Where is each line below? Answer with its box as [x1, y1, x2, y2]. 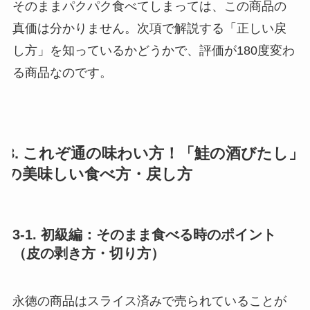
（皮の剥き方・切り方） [12, 245, 165, 261]
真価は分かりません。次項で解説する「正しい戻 [12, 21, 286, 35]
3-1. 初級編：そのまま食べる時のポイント [12, 226, 276, 242]
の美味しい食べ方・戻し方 [6, 165, 192, 183]
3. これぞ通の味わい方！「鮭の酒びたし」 [6, 145, 304, 162]
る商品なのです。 [12, 65, 112, 80]
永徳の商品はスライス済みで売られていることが [12, 294, 286, 309]
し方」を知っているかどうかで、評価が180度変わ [12, 43, 295, 57]
